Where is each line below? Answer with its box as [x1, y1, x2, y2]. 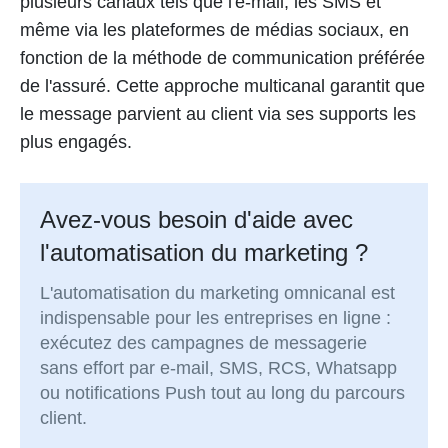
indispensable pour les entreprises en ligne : [40, 308, 392, 329]
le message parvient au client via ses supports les [20, 103, 416, 124]
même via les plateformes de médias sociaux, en [20, 19, 409, 40]
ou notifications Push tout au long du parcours [40, 383, 406, 404]
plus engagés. [20, 131, 132, 152]
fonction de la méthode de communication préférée [20, 47, 425, 68]
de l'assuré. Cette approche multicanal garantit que [20, 75, 425, 96]
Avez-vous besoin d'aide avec [40, 206, 354, 234]
